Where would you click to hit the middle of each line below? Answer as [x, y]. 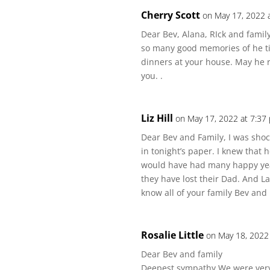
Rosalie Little [173, 235]
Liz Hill [157, 118]
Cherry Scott [171, 15]
